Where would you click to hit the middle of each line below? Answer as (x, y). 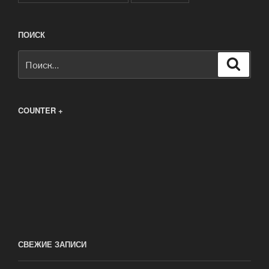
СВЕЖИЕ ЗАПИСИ (52, 244)
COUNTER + (41, 110)
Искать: (35, 58)
